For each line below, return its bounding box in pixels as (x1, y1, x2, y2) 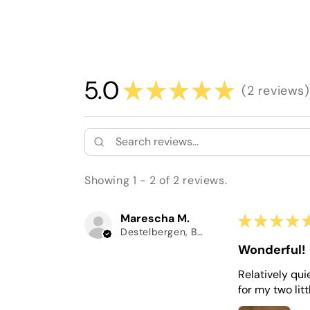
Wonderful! (238, 241, 307, 259)
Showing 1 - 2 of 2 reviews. (84, 173, 228, 188)
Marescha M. (120, 211, 190, 226)
